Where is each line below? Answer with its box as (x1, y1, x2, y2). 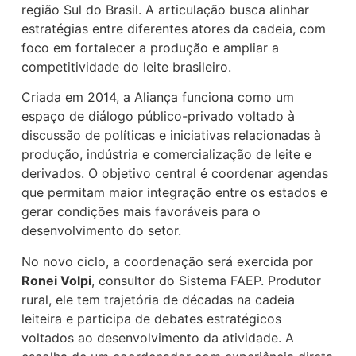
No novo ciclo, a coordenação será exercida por (21, 253, 314, 269)
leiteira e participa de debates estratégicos (21, 310, 282, 327)
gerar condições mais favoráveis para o (21, 203, 261, 220)
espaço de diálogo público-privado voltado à (21, 108, 296, 125)
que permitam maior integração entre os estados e (21, 184, 328, 201)
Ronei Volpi (21, 272, 92, 288)
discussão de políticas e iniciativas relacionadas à (21, 127, 322, 144)
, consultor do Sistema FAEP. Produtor (91, 272, 322, 288)
